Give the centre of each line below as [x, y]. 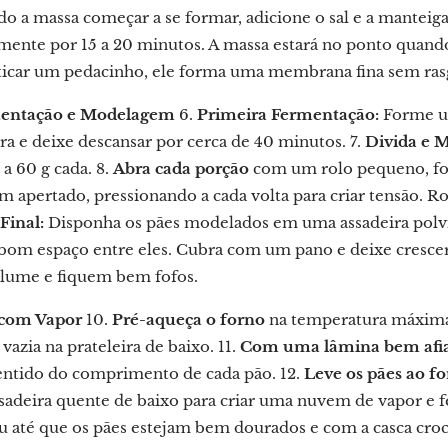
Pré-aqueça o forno [188, 319]
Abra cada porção [181, 168]
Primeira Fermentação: [288, 114]
